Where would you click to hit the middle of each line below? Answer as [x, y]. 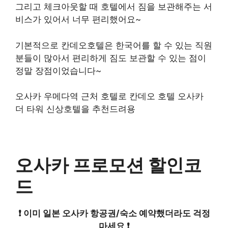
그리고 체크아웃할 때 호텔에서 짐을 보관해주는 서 [114, 7]
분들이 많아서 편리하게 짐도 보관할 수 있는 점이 [111, 58]
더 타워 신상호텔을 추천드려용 [75, 109]
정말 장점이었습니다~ [58, 70]
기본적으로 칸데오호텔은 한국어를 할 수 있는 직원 [114, 45]
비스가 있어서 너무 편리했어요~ [78, 20]
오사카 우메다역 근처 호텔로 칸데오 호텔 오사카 [109, 96]
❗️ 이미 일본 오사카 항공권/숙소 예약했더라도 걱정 [114, 213]
